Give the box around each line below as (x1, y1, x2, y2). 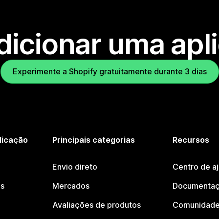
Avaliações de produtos (52, 200, 141, 210)
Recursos (172, 135, 209, 145)
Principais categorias (52, 135, 135, 145)
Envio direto (52, 162, 98, 172)
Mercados (52, 181, 90, 191)
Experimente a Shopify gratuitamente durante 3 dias (12, 66, 207, 77)
